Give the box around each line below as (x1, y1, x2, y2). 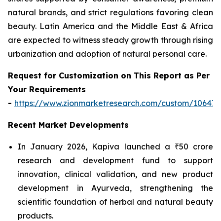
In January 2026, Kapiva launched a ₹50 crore (18, 141, 213, 151)
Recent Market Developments (8, 119, 129, 130)
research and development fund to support (18, 155, 213, 165)
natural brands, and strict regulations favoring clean (8, 7, 213, 17)
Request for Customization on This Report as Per (8, 70, 210, 80)
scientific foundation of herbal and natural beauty (18, 196, 213, 207)
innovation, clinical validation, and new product (18, 169, 213, 179)
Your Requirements (8, 84, 86, 94)
